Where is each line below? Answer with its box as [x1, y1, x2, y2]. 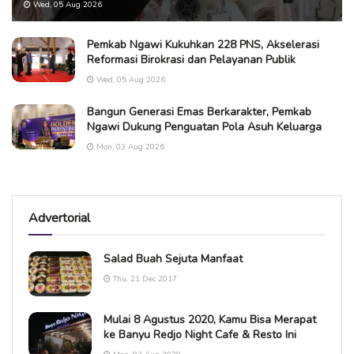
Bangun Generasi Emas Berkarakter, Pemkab [87, 104, 311, 119]
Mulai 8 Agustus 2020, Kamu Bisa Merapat [104, 312, 316, 328]
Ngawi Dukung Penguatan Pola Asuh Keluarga [87, 119, 322, 134]
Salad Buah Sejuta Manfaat [104, 251, 243, 266]
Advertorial [28, 209, 90, 227]
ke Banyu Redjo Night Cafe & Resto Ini [104, 327, 296, 343]
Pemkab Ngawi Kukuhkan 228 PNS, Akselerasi [87, 37, 319, 52]
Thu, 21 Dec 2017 [111, 273, 177, 284]
